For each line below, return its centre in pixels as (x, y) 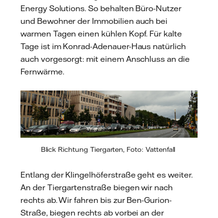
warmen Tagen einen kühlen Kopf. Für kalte (101, 34)
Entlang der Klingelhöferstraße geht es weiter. (107, 174)
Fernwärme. (42, 72)
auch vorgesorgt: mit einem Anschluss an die (105, 59)
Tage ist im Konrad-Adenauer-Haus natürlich (103, 46)
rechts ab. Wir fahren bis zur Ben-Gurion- (96, 200)
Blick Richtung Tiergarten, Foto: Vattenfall (109, 150)
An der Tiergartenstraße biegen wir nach (97, 187)
